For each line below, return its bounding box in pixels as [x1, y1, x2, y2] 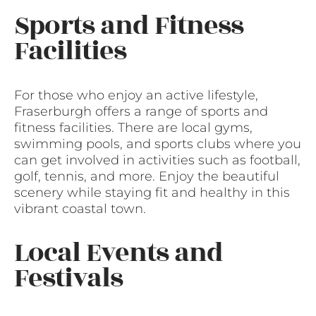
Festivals [14, 258, 123, 299]
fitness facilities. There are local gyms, [14, 120, 253, 136]
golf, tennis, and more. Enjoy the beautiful [14, 169, 279, 185]
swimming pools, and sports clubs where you [14, 136, 301, 152]
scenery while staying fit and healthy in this [14, 185, 290, 201]
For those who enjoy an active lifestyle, [14, 87, 258, 104]
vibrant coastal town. [14, 201, 146, 217]
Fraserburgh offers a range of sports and [14, 104, 268, 120]
